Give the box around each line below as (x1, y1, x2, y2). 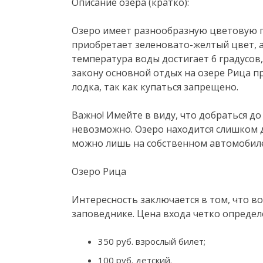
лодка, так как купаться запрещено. (72, 80, 238, 93)
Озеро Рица (72, 164, 126, 178)
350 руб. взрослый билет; (98, 235, 205, 247)
